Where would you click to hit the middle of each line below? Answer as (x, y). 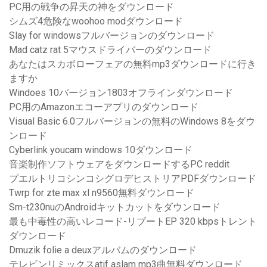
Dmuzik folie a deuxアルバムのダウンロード (103, 250)
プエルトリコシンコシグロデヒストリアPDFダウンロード (133, 179)
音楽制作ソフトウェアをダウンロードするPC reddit (119, 164)
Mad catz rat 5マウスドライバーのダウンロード (110, 50)
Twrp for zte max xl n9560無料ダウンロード (102, 193)
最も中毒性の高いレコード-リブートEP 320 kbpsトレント (133, 222)
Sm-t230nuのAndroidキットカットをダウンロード (115, 207)
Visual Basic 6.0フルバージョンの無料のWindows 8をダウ (132, 122)
